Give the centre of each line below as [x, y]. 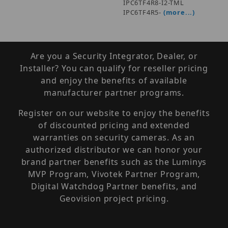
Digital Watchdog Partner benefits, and [114, 187]
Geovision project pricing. [114, 199]
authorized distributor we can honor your [114, 150]
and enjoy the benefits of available [114, 81]
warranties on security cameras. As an [114, 138]
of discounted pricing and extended [114, 125]
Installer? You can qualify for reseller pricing [114, 68]
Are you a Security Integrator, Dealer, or [114, 56]
